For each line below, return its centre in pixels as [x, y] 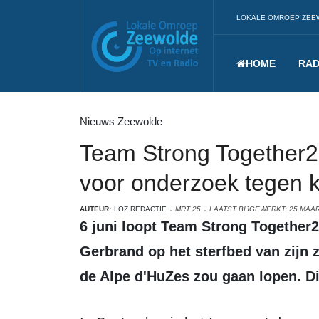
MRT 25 [188, 209]
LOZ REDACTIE [140, 209]
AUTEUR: [95, 209]
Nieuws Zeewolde [121, 121]
